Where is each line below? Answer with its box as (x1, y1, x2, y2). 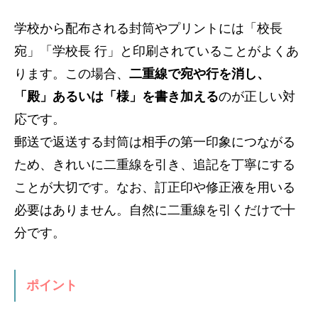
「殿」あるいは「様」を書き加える (14, 89, 219, 104)
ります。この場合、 (14, 66, 129, 81)
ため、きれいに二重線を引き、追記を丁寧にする (14, 157, 295, 172)
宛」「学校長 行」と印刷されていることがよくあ (14, 43, 299, 58)
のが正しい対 (219, 89, 295, 104)
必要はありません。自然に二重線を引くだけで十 (14, 202, 295, 217)
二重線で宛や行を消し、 (129, 66, 270, 81)
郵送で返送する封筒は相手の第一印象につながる (14, 134, 295, 149)
